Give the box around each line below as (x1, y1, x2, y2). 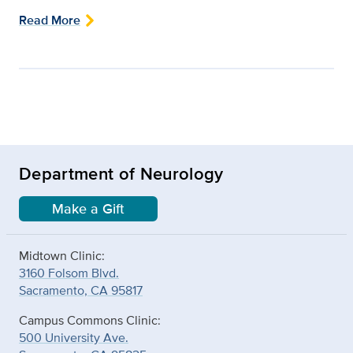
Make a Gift (52, 198, 124, 219)
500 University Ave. (19, 328, 128, 347)
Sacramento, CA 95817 (19, 281, 143, 299)
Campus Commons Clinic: (19, 310, 164, 329)
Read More (19, 10, 80, 29)
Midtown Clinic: (19, 246, 108, 265)
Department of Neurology (19, 160, 224, 186)
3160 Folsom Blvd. (19, 263, 119, 282)
